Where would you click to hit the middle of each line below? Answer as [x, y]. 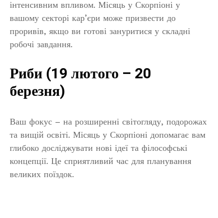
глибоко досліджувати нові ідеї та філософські [99, 148]
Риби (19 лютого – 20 [81, 74]
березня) [37, 92]
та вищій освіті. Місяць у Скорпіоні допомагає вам [108, 135]
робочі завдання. [41, 44]
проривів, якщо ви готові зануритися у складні [100, 31]
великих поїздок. [42, 174]
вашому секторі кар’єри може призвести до [93, 18]
